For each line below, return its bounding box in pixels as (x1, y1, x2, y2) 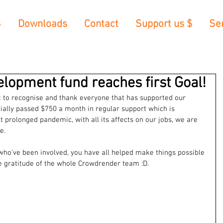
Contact (84, 18, 118, 30)
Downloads (18, 18, 67, 30)
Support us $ (135, 18, 192, 30)
